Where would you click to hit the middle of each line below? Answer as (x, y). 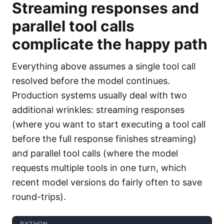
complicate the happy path (110, 44)
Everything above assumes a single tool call (104, 66)
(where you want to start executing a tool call (109, 124)
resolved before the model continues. (91, 81)
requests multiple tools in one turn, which (99, 168)
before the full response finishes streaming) (104, 139)
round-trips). (39, 197)
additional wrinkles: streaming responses (98, 110)
